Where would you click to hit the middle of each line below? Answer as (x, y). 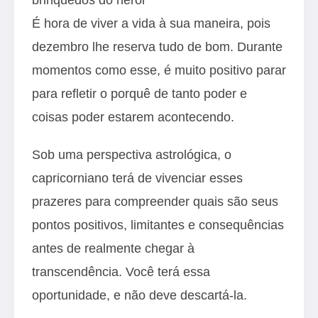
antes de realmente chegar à (113, 248)
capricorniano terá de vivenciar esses (137, 178)
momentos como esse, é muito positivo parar (159, 70)
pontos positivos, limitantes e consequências (158, 225)
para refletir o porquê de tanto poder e (139, 93)
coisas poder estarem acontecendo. (133, 117)
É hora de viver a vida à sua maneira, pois (151, 23)
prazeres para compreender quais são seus (155, 201)
